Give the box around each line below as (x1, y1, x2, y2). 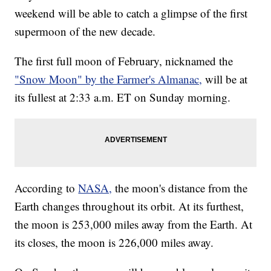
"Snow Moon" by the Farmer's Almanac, (15, 71, 203, 87)
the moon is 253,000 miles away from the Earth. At (15, 217, 253, 232)
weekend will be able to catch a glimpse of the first (15, 5, 248, 21)
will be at (205, 71, 248, 87)
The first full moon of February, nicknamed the (15, 53, 233, 69)
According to (15, 180, 79, 196)
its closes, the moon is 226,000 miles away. (15, 235, 214, 250)
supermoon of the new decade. (15, 24, 156, 39)
